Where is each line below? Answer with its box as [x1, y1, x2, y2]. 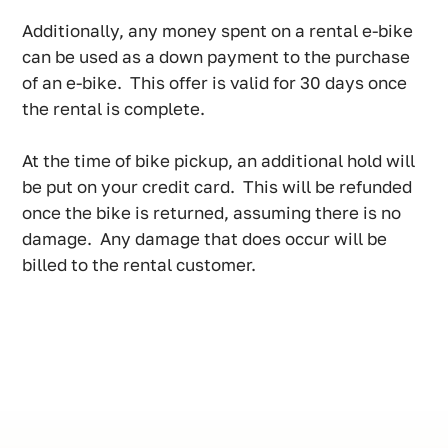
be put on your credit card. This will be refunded [22, 176, 413, 198]
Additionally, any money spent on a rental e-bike [22, 20, 414, 42]
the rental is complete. [22, 98, 210, 120]
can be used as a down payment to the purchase [22, 46, 411, 68]
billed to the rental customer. [22, 254, 257, 276]
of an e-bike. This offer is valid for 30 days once [22, 72, 408, 94]
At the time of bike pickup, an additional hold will [22, 150, 416, 172]
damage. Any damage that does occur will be [22, 228, 388, 250]
